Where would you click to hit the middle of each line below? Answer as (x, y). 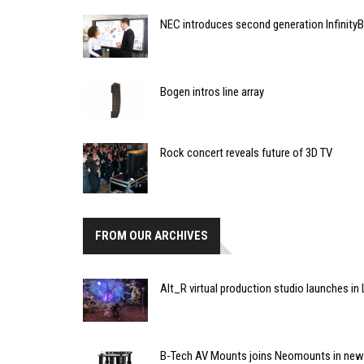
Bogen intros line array (212, 92)
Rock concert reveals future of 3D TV (246, 153)
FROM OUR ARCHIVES (152, 235)
